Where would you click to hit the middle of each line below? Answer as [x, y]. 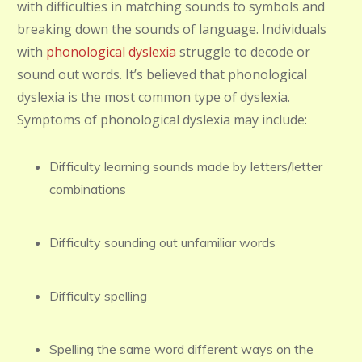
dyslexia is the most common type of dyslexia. [154, 97]
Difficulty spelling [98, 296]
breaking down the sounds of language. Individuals [172, 29]
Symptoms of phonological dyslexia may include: [162, 120]
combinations [88, 189]
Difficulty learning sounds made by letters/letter [186, 166]
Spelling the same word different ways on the [181, 349]
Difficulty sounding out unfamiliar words [162, 242]
